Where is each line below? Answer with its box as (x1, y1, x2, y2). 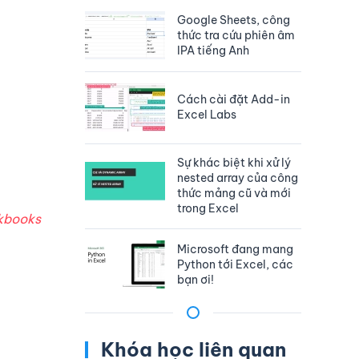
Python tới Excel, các (177, 256, 293, 272)
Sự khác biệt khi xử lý (177, 155, 291, 171)
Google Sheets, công (177, 12, 290, 27)
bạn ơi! (177, 272, 214, 287)
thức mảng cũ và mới (177, 186, 291, 201)
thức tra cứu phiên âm (177, 27, 295, 42)
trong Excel (177, 201, 239, 216)
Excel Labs (177, 107, 236, 123)
